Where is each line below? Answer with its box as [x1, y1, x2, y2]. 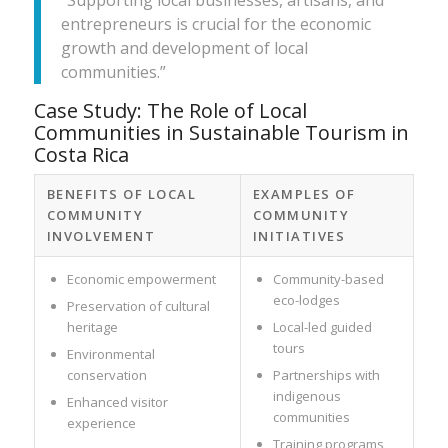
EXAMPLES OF [252, 184, 356, 203]
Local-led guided [272, 317, 372, 336]
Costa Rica [33, 140, 129, 168]
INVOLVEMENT [46, 226, 156, 245]
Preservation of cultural [66, 296, 210, 315]
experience [66, 413, 136, 432]
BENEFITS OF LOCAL [46, 184, 197, 203]
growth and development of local [60, 36, 308, 59]
